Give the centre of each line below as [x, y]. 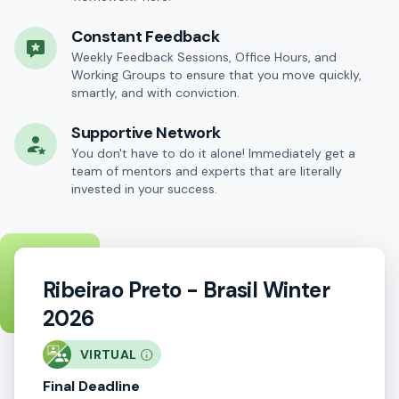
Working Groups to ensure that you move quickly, [216, 75]
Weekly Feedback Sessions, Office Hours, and [204, 57]
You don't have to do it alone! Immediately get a [213, 153]
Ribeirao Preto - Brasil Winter [186, 290]
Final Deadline [91, 386]
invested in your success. [144, 189]
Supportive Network [146, 133]
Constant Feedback [146, 37]
